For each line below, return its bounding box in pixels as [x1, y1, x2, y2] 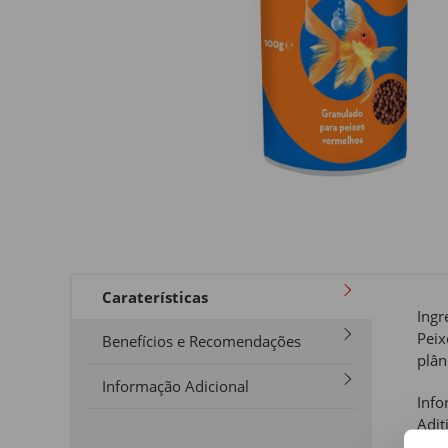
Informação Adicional [102, 375, 249, 396]
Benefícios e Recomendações [102, 330, 301, 351]
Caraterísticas [102, 286, 208, 307]
